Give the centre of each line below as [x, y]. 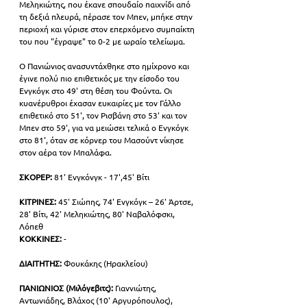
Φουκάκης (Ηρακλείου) [105, 263]
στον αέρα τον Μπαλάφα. [65, 152]
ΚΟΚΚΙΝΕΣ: [41, 239]
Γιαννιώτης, [136, 288]
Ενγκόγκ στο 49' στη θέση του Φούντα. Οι [97, 91]
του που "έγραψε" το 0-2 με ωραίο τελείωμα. [102, 41]
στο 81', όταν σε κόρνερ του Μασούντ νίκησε [102, 140]
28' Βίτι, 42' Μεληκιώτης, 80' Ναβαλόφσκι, [98, 214]
